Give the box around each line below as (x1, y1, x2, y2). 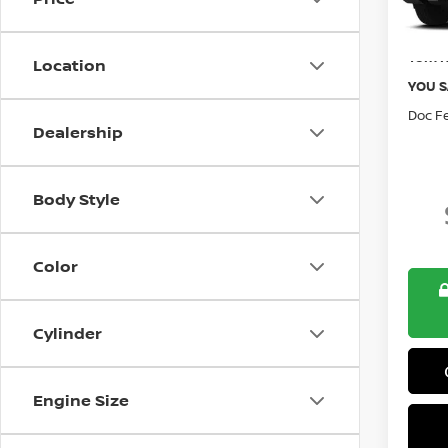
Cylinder (33, 322, 102, 344)
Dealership (33, 121, 123, 143)
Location (33, 54, 106, 76)
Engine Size (33, 389, 129, 411)
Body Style (33, 188, 120, 210)
